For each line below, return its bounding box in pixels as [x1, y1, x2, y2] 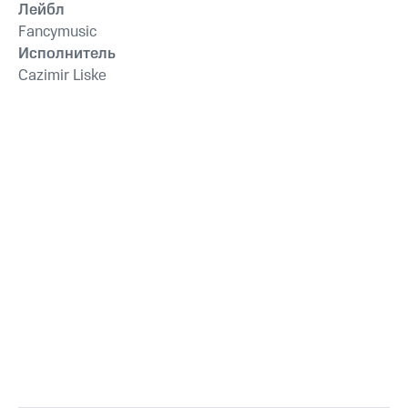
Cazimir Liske [18, 64, 107, 87]
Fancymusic [18, 20, 97, 43]
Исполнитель [18, 42, 116, 65]
